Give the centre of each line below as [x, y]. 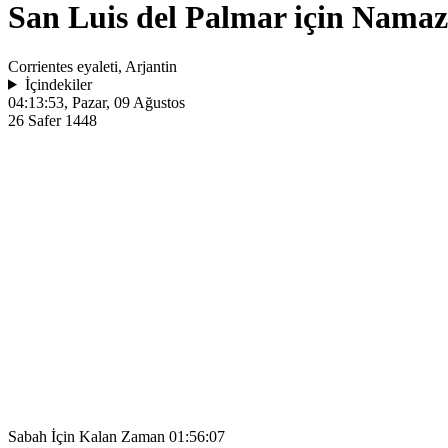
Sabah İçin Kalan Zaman [88, 436]
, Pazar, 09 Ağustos [124, 102]
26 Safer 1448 [52, 120]
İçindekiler [58, 84]
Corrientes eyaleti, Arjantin [92, 66]
